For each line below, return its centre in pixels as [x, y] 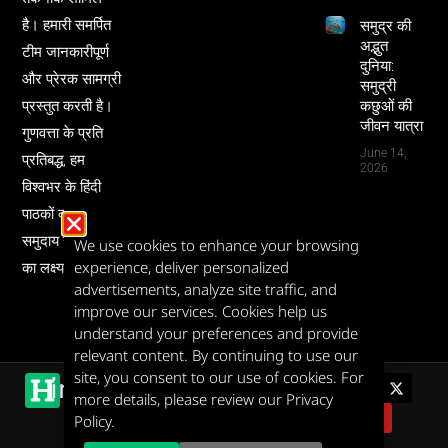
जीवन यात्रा [391, 125]
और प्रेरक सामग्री [72, 78]
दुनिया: [376, 65]
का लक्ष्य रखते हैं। [69, 267]
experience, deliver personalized [181, 267]
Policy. [94, 421]
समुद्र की [385, 25]
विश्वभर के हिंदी [62, 186]
